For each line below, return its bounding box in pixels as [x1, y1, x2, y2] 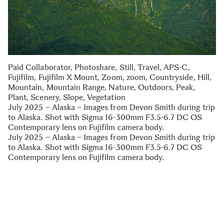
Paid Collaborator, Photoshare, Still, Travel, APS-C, [8, 62, 190, 72]
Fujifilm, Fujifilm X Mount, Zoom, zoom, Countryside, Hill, [8, 72, 211, 82]
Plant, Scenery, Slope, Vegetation [8, 92, 125, 102]
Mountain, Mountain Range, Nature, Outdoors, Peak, [8, 82, 195, 92]
